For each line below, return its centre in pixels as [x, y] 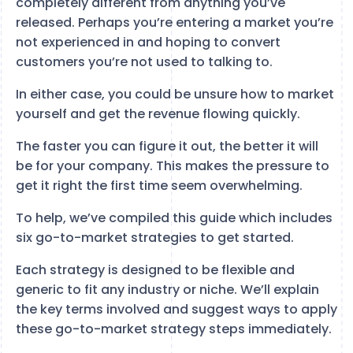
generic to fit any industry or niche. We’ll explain [167, 290]
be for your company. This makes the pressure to [173, 166]
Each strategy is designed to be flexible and [155, 270]
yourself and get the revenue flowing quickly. [158, 114]
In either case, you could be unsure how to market [175, 94]
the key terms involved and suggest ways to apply [176, 309]
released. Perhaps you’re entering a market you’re [175, 22]
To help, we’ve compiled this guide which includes [174, 218]
